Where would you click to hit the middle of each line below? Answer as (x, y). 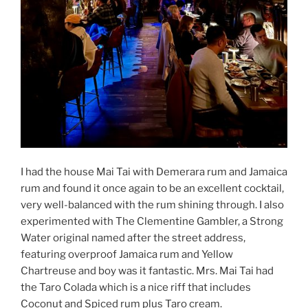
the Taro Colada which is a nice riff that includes (136, 287)
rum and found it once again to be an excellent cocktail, (152, 188)
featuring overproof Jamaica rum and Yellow (127, 254)
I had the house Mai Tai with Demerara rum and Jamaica (154, 172)
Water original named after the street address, (133, 238)
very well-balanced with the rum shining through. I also (152, 205)
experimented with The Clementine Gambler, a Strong (152, 221)
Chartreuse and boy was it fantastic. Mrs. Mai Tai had (147, 271)
